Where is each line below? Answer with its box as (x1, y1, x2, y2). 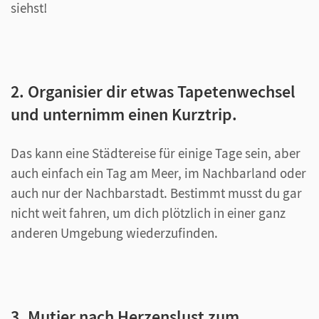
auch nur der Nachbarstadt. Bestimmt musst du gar (11, 184, 302, 202)
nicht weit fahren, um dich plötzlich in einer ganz (11, 204, 286, 221)
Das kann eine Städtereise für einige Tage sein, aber (11, 144, 300, 162)
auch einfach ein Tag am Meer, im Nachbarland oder (11, 164, 306, 182)
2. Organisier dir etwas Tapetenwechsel (11, 80, 296, 103)
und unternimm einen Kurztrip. (11, 103, 237, 125)
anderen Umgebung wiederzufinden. (11, 224, 218, 241)
